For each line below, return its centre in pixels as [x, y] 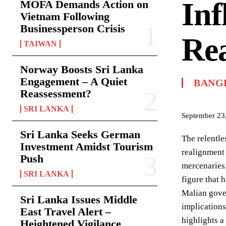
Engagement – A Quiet [74, 81]
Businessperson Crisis [73, 29]
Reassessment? [56, 94]
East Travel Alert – [66, 212]
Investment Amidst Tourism [87, 147]
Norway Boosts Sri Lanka [82, 69]
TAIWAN [40, 44]
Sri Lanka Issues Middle [79, 200]
